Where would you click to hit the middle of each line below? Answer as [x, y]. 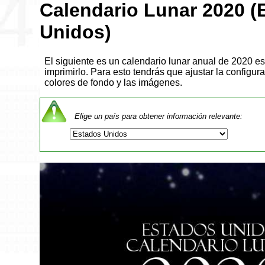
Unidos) [76, 32]
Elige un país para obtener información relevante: [159, 116]
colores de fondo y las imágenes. [114, 82]
